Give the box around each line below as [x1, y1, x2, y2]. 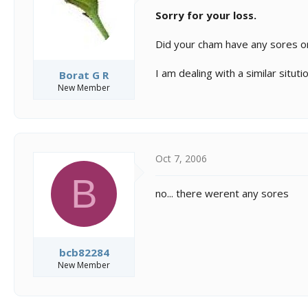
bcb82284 [58, 245, 109, 259]
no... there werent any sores [155, 186, 289, 200]
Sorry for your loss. [155, 8, 256, 22]
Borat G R [59, 67, 109, 82]
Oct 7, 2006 [155, 151, 207, 165]
